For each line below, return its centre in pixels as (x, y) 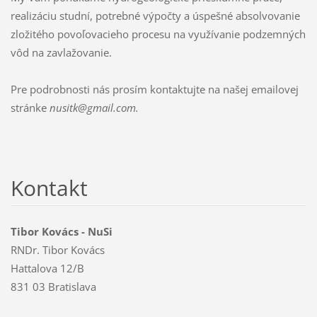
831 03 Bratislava (53, 286)
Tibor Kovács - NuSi (61, 231)
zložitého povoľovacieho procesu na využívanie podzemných (158, 34)
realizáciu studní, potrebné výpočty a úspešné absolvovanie (155, 15)
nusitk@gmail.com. (94, 107)
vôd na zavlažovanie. (61, 52)
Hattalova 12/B (47, 268)
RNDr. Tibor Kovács (57, 249)
